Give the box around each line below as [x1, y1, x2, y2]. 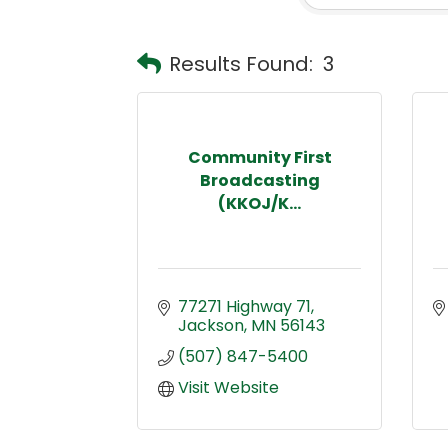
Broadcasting [199, 168, 320, 192]
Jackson [178, 313, 244, 337]
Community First [187, 145, 332, 169]
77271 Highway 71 [178, 294, 311, 318]
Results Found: [169, 50, 313, 79]
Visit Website [178, 375, 279, 399]
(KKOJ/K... [218, 191, 301, 215]
